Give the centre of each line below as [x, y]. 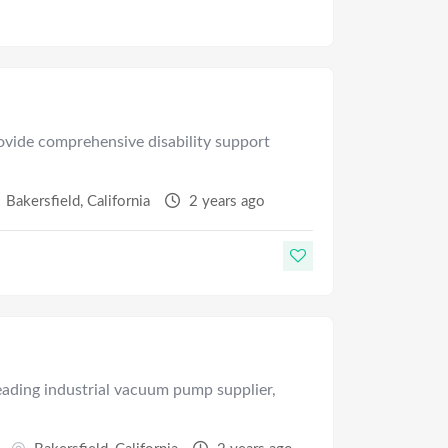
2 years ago [225, 201]
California [119, 201]
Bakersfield [43, 201]
